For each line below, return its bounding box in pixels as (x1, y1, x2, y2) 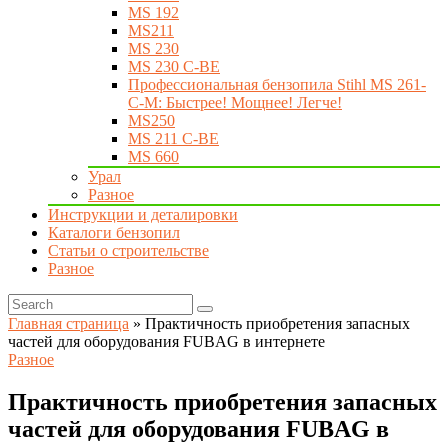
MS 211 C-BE (128, 130, 219, 147)
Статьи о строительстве (48, 242, 209, 259)
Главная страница (8, 315, 129, 332)
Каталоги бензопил (48, 224, 180, 241)
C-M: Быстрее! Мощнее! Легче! (128, 94, 342, 111)
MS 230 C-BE (128, 58, 220, 75)
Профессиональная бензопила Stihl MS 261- (128, 76, 426, 93)
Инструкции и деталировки (48, 206, 238, 223)
